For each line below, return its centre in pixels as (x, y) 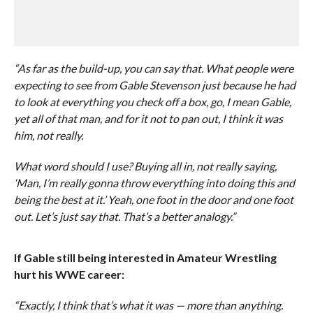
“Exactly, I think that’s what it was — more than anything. (148, 305)
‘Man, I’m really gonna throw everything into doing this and (154, 183)
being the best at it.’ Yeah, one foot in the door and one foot (153, 199)
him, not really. (48, 135)
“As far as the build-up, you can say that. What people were (153, 68)
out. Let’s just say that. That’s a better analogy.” (124, 216)
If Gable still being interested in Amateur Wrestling (145, 257)
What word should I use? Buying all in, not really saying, (145, 166)
